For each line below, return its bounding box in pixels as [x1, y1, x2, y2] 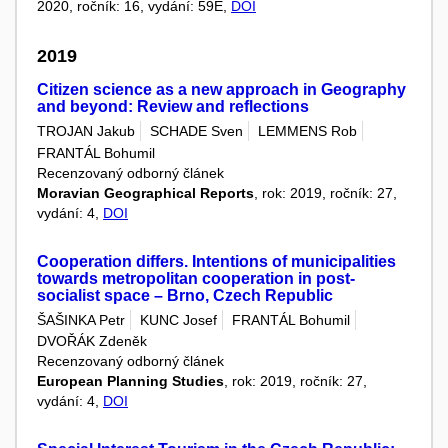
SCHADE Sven [150, 123, 243, 140]
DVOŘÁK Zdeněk [37, 333, 147, 350]
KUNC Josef [140, 311, 217, 328]
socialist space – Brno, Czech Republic [37, 286, 333, 304]
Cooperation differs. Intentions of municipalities [37, 252, 396, 270]
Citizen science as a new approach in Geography [37, 81, 406, 99]
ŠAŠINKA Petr [37, 311, 125, 328]
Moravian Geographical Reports [37, 184, 254, 201]
